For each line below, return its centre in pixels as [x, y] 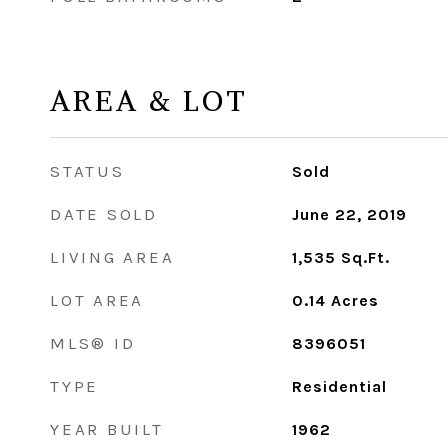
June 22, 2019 [349, 214]
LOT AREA [97, 299]
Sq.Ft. [365, 257]
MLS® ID [93, 342]
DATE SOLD [104, 213]
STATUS [87, 170]
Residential [339, 386]
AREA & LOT [149, 100]
